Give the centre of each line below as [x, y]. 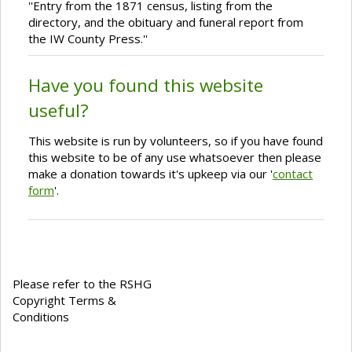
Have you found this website [146, 85]
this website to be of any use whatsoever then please [175, 157]
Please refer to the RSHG [82, 283]
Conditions [41, 316]
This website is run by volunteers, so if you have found [176, 140]
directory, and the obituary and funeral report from [166, 22]
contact [293, 173]
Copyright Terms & [64, 300]
